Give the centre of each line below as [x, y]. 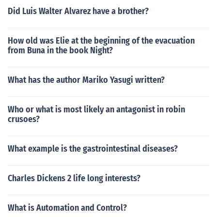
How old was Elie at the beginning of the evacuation [101, 41]
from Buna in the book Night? [60, 50]
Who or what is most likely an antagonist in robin [96, 109]
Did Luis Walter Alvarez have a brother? [78, 11]
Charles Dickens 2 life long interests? [74, 178]
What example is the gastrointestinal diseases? [93, 149]
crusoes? [24, 119]
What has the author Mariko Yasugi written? [86, 80]
